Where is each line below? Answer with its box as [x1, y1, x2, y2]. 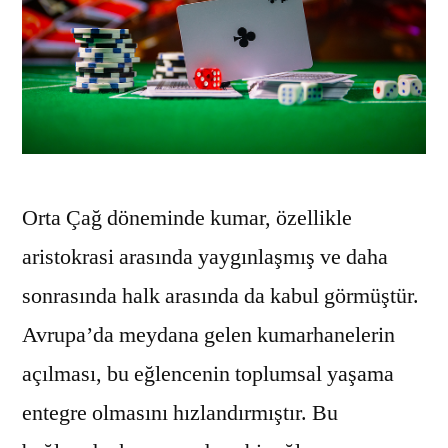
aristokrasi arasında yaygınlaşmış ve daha [22, 242, 388, 271]
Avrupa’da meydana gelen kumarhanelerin [22, 320, 395, 349]
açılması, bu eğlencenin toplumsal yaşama [22, 359, 394, 388]
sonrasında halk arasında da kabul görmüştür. [22, 281, 419, 310]
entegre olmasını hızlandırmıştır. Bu [22, 398, 338, 427]
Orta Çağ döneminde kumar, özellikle [22, 203, 352, 232]
